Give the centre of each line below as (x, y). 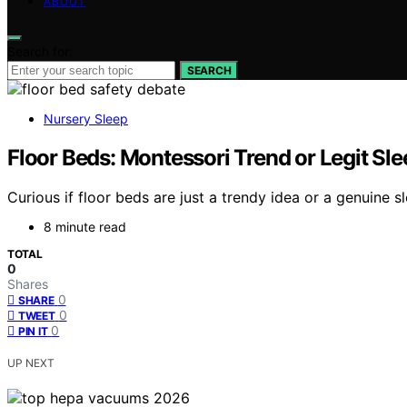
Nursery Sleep (86, 118)
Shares (28, 284)
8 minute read (85, 227)
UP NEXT (31, 363)
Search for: (40, 51)
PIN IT (33, 332)
